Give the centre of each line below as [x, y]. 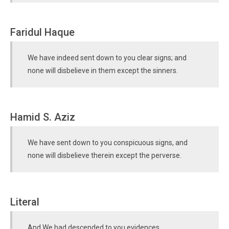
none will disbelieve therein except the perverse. [105, 155]
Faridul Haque [42, 32]
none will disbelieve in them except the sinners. [103, 71]
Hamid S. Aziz [43, 117]
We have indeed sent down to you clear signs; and [107, 58]
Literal [25, 202]
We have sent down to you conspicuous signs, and [108, 143]
